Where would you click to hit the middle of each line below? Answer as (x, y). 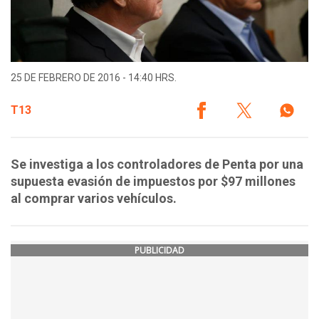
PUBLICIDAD (159, 251)
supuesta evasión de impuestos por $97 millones (153, 182)
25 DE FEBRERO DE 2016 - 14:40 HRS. (94, 78)
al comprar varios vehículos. (94, 199)
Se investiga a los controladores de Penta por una (157, 164)
